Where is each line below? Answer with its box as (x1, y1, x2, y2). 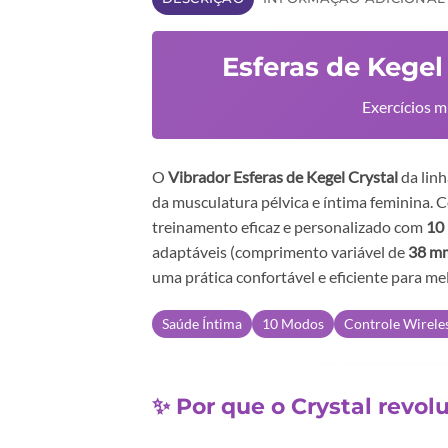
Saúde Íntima (162, 314, 242, 332)
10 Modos (262, 314, 324, 332)
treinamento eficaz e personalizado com (152, 216, 426, 236)
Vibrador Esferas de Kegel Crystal (168, 166, 398, 186)
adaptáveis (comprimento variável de (152, 241, 408, 261)
